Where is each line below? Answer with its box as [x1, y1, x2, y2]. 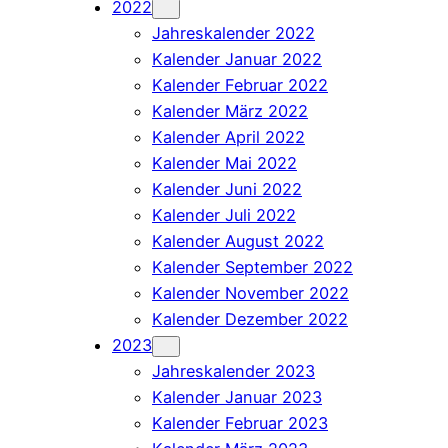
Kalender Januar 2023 [152, 386, 322, 407]
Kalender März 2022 [152, 100, 308, 121]
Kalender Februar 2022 [152, 74, 328, 95]
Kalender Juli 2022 [152, 204, 296, 225]
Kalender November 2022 [152, 282, 349, 303]
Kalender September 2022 [152, 256, 353, 277]
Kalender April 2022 [152, 126, 305, 147]
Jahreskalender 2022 [152, 22, 315, 43]
